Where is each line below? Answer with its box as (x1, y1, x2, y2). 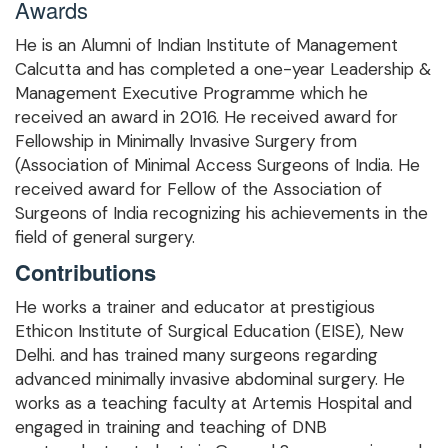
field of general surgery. (15, 226, 195, 249)
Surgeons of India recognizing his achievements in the (15, 202, 428, 225)
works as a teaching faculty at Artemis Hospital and (15, 392, 412, 415)
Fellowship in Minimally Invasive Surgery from (15, 130, 357, 153)
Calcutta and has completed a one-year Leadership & (15, 58, 431, 81)
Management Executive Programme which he (15, 82, 368, 105)
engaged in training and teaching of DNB (15, 416, 327, 439)
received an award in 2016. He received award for (15, 106, 398, 129)
